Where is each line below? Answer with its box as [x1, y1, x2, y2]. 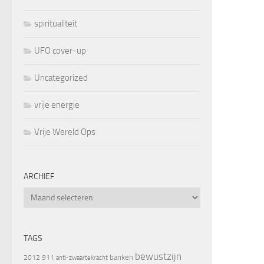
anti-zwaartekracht [56, 253, 108, 262]
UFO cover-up [34, 45, 86, 56]
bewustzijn [135, 250, 181, 262]
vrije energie [34, 99, 80, 110]
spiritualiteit [34, 18, 77, 29]
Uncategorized [34, 72, 88, 83]
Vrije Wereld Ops [34, 126, 95, 137]
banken [110, 252, 133, 262]
